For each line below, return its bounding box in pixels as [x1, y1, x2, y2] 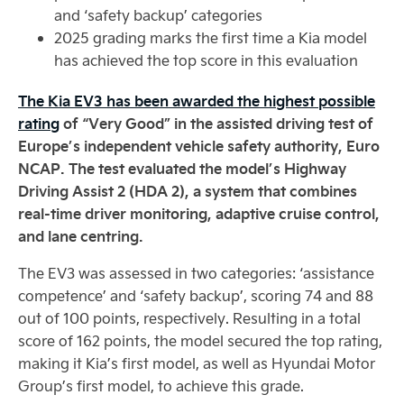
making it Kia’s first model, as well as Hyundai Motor [18, 353, 375, 372]
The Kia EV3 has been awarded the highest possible [18, 90, 375, 111]
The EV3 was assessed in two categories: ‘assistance [18, 263, 374, 282]
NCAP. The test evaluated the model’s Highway [18, 158, 346, 179]
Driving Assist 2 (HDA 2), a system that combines [18, 180, 357, 201]
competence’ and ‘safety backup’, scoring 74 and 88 [18, 286, 373, 305]
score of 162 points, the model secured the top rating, [18, 331, 382, 350]
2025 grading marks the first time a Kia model [54, 28, 367, 47]
